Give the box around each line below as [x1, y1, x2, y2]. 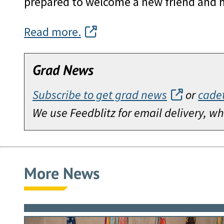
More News [24, 162, 100, 184]
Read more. [24, 24, 81, 40]
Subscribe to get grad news [32, 87, 167, 103]
